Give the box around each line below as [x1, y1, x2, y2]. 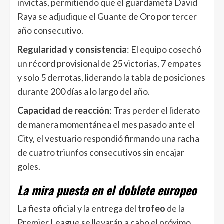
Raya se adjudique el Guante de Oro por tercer [17, 11, 197, 22]
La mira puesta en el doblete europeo [17, 181, 197, 199]
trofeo [136, 203, 167, 214]
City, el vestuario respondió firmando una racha [17, 133, 199, 144]
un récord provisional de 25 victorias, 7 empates [17, 58, 201, 69]
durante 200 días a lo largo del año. [17, 86, 150, 97]
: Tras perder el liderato [109, 105, 200, 116]
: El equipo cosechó [127, 44, 201, 55]
